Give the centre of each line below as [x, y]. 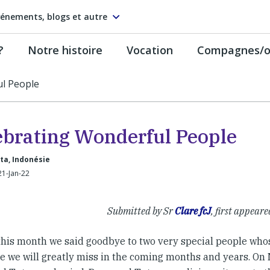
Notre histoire [65, 50]
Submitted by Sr [141, 211]
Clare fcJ [193, 211]
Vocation [150, 50]
